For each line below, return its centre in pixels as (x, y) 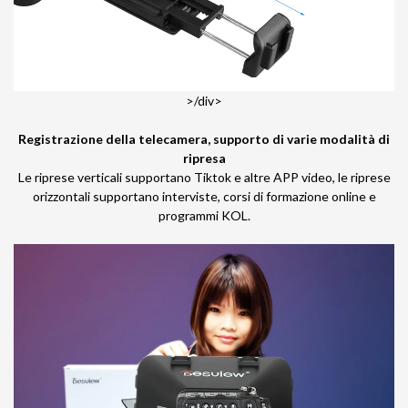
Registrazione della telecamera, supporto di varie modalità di (204, 138)
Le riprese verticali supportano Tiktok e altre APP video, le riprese (204, 177)
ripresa (204, 158)
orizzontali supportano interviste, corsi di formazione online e (204, 196)
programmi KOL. (204, 215)
